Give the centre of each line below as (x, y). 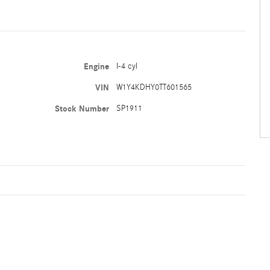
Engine (96, 66)
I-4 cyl (127, 66)
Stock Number (82, 108)
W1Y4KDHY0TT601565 (154, 87)
